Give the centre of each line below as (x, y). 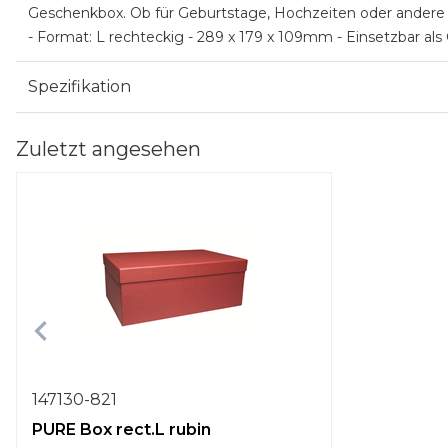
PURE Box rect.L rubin (121, 429)
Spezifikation (79, 86)
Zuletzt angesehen (108, 149)
